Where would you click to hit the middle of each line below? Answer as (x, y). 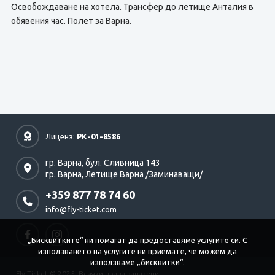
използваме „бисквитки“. (137, 262)
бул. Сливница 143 (123, 162)
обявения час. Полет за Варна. (71, 21)
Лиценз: (61, 136)
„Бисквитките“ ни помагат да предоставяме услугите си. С (137, 240)
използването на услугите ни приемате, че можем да (137, 251)
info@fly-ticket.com (81, 209)
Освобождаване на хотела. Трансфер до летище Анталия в (132, 7)
